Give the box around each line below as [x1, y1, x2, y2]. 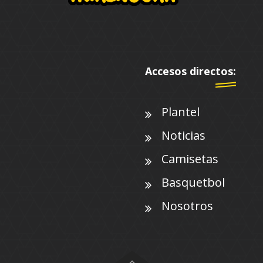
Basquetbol [161, 174, 225, 190]
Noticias [161, 127, 205, 143]
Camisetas [161, 150, 218, 167]
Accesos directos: [145, 63, 236, 78]
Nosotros [161, 197, 213, 214]
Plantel [161, 103, 200, 120]
